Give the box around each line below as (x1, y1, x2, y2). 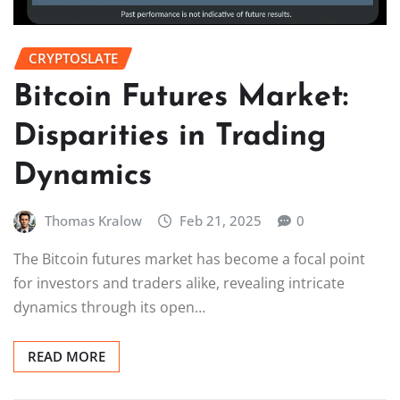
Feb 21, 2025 (179, 211, 262, 229)
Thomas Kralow (44, 211, 142, 229)
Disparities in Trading (13, 121, 327, 153)
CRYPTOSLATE (29, 49, 118, 68)
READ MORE (28, 347, 105, 366)
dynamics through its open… (13, 297, 205, 318)
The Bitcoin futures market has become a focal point (13, 249, 365, 270)
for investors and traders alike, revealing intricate (13, 273, 345, 294)
